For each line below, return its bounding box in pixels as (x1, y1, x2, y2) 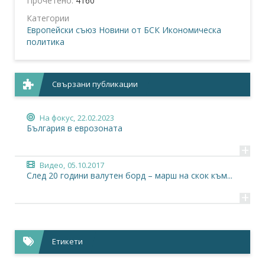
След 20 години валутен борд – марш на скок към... (27, 170, 232, 181)
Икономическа (162, 24, 221, 35)
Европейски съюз (27, 24, 96, 35)
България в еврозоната (27, 122, 122, 134)
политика (27, 36, 64, 47)
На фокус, (40, 112, 75, 123)
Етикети (52, 236, 83, 247)
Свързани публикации (52, 79, 138, 89)
